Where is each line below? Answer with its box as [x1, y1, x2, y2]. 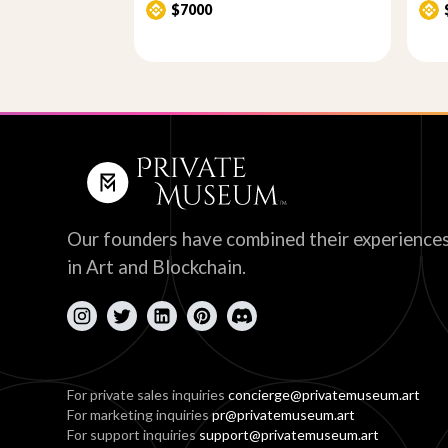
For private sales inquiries [67, 386, 229, 403]
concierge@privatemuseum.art [228, 386, 421, 403]
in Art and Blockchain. [67, 256, 247, 278]
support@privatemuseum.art [199, 426, 380, 443]
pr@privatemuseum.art [212, 406, 356, 423]
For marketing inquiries [67, 406, 213, 423]
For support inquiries [67, 426, 200, 443]
